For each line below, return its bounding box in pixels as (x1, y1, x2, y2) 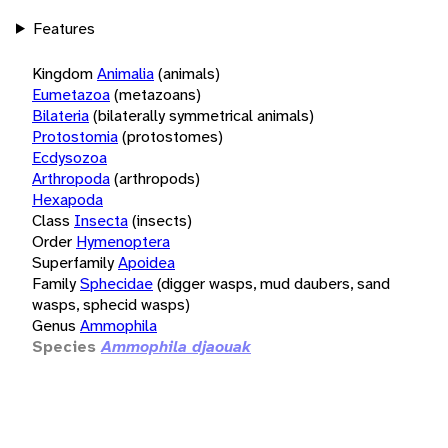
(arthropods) (114, 167, 200, 189)
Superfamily (32, 251, 114, 273)
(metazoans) (114, 83, 201, 105)
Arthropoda (32, 167, 110, 189)
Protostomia (32, 125, 118, 147)
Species (32, 335, 96, 357)
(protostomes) (122, 125, 223, 147)
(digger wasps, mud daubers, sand (157, 272, 390, 294)
